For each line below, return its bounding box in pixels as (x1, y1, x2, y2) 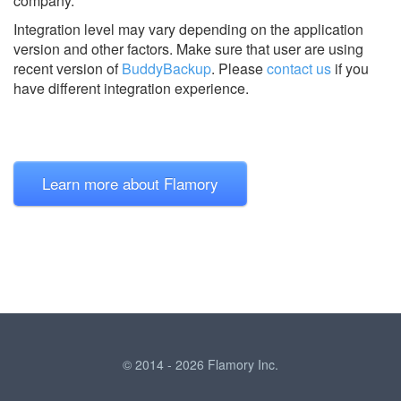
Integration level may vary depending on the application (13, 18, 363, 39)
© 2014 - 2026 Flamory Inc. (123, 354, 278, 373)
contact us (267, 57, 331, 79)
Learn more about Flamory (42, 171, 218, 194)
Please (215, 57, 267, 79)
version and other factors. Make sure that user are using (13, 38, 363, 59)
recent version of (13, 57, 122, 79)
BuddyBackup (122, 57, 211, 79)
